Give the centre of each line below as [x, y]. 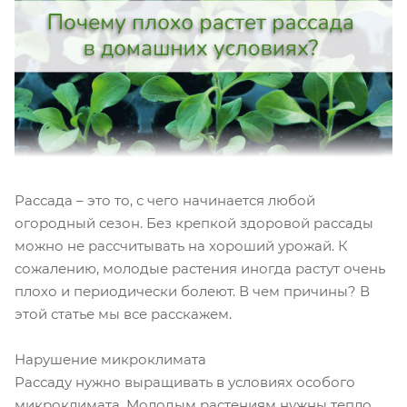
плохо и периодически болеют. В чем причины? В [192, 291]
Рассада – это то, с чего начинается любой [165, 200]
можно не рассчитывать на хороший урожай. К [181, 245]
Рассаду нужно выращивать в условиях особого [185, 382]
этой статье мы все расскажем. [123, 313]
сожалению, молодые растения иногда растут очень [200, 268]
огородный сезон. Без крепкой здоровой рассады [194, 223]
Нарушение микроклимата [110, 359]
